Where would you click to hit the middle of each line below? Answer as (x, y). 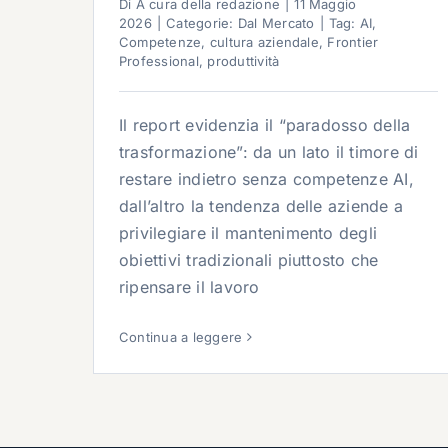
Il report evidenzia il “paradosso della (265, 125)
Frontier (353, 42)
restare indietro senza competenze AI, (266, 179)
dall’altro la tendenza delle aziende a (261, 206)
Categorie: (202, 23)
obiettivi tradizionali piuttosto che (249, 260)
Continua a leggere (181, 337)
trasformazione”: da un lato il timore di (269, 152)
